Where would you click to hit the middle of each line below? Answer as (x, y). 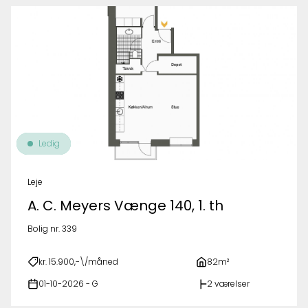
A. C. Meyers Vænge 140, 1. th (125, 206)
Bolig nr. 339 (52, 229)
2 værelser (229, 284)
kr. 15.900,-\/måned (78, 262)
